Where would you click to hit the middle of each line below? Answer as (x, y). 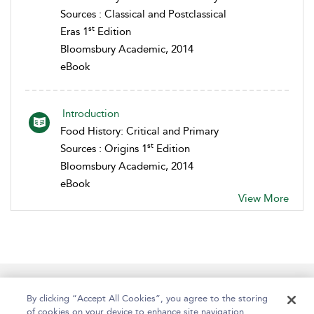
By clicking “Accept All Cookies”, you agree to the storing (148, 298)
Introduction (91, 113)
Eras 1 (74, 31)
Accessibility (251, 286)
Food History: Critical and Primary (139, 131)
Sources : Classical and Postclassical (143, 14)
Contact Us (111, 286)
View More (264, 198)
